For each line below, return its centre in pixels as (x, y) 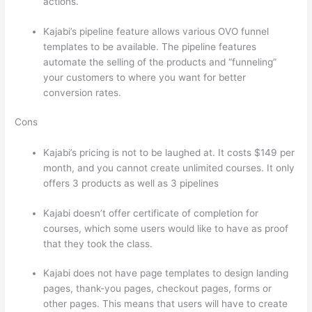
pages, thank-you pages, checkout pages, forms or (158, 289)
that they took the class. (98, 243)
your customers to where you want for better (145, 77)
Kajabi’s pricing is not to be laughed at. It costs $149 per (169, 153)
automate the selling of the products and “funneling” (160, 62)
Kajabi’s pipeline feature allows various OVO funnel (156, 31)
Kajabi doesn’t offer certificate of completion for (151, 213)
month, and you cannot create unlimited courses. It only (169, 168)
